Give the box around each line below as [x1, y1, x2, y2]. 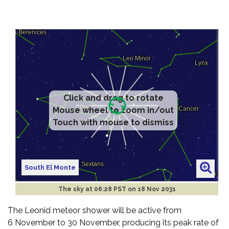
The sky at [58, 185, 94, 193]
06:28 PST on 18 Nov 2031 [94, 185, 176, 193]
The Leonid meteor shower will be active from [8, 205, 181, 215]
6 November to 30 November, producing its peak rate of [8, 217, 219, 227]
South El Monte [25, 163, 76, 171]
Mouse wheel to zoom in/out [53, 105, 174, 115]
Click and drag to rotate [63, 93, 164, 103]
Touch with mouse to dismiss [53, 118, 174, 127]
